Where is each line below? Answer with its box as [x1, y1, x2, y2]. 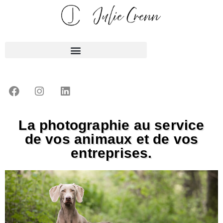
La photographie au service [18, 117, 205, 133]
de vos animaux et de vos [24, 131, 199, 147]
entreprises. [71, 145, 152, 161]
